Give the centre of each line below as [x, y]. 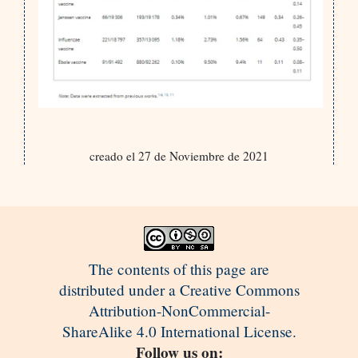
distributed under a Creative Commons [179, 289]
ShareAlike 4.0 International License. [179, 331]
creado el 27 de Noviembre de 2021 [179, 155]
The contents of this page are [179, 268]
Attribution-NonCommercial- [179, 310]
